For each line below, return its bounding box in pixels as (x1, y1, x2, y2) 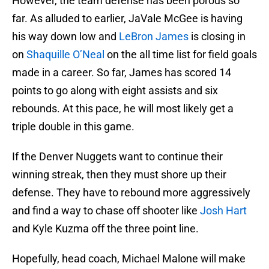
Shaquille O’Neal (26, 48, 104, 61)
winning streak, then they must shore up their (12, 168, 226, 181)
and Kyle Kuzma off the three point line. (12, 222, 199, 235)
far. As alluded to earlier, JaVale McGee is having (12, 12, 243, 25)
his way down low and (12, 30, 119, 43)
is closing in (189, 30, 246, 43)
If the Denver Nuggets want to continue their (12, 150, 223, 163)
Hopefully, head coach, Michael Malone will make (12, 252, 246, 265)
